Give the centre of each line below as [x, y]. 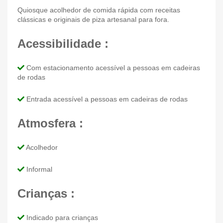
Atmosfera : [50, 123]
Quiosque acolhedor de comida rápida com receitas [99, 10]
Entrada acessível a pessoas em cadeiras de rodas [106, 99]
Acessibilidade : [63, 43]
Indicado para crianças [61, 217]
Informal [38, 169]
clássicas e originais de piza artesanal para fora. [93, 19]
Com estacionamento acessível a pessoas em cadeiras [112, 67]
